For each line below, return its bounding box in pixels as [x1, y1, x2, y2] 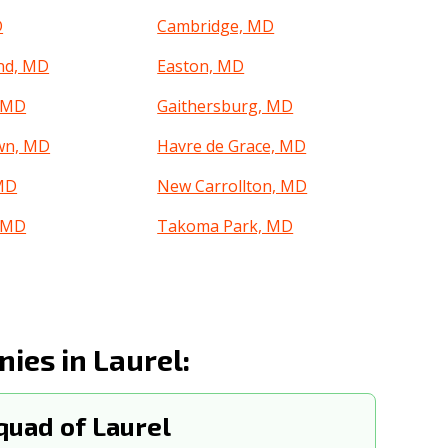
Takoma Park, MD [157, 215, 294, 237]
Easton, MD [157, 55, 245, 77]
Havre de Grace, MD [157, 135, 307, 157]
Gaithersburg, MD [157, 95, 294, 117]
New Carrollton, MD [157, 175, 308, 197]
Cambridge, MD [157, 15, 275, 37]
